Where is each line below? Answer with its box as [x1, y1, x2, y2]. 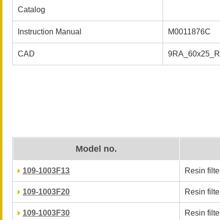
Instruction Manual [18, 27, 82, 36]
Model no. [76, 144, 117, 154]
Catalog [18, 5, 45, 14]
